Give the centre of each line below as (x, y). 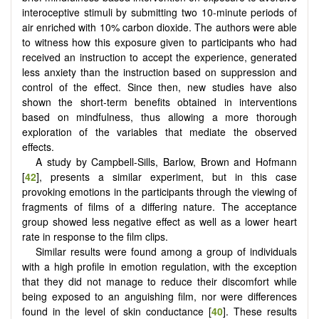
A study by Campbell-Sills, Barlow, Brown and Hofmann (166, 161)
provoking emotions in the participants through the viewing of (159, 191)
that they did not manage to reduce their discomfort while (159, 281)
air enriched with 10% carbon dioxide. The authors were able (159, 27)
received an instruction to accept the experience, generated (159, 57)
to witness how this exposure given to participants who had (159, 42)
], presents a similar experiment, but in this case (167, 176)
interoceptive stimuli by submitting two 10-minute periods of (159, 12)
